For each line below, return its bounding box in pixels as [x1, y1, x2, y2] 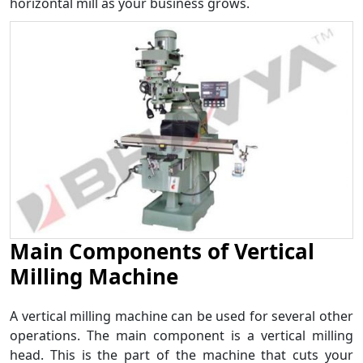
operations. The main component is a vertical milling [10, 326, 353, 344]
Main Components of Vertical [10, 236, 314, 266]
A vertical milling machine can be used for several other [10, 306, 353, 325]
